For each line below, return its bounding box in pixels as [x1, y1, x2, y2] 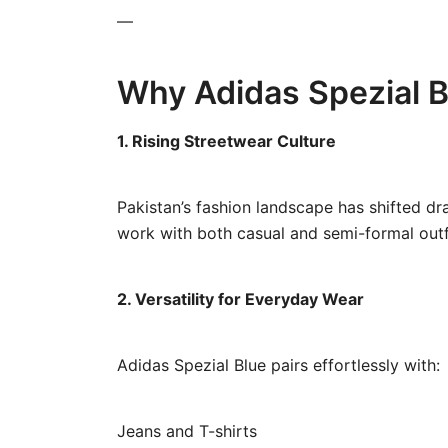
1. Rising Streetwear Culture [117, 131, 336, 152]
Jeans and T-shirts [117, 421, 257, 442]
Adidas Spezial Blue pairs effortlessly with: [117, 355, 440, 376]
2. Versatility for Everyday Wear [117, 289, 364, 310]
